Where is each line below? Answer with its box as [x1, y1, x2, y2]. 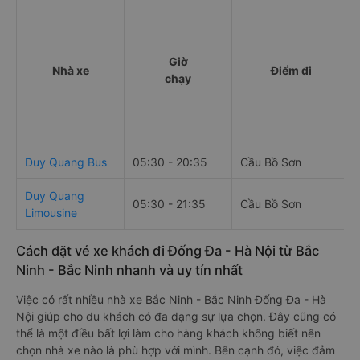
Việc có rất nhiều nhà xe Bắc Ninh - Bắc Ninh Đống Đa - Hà [16, 292, 326, 306]
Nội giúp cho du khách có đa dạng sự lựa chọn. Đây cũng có [16, 309, 336, 323]
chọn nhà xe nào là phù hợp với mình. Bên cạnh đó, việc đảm [16, 343, 335, 357]
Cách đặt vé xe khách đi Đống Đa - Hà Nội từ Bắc [16, 243, 319, 259]
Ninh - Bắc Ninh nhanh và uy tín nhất [16, 262, 243, 278]
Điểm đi [270, 63, 312, 77]
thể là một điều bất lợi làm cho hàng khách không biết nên [16, 326, 321, 340]
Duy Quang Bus [25, 155, 107, 169]
